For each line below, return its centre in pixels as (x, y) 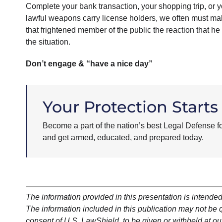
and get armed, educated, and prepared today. (123, 138)
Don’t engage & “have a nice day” (89, 64)
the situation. (48, 42)
